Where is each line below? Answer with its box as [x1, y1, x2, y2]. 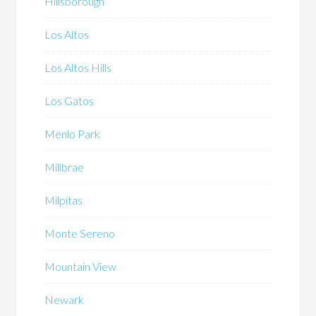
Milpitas [44, 193, 83, 207]
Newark [44, 293, 85, 307]
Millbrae [44, 160, 85, 174]
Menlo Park [44, 127, 101, 141]
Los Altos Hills [44, 61, 112, 75]
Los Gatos [44, 94, 95, 108]
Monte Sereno [44, 226, 116, 241]
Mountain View [44, 260, 117, 274]
